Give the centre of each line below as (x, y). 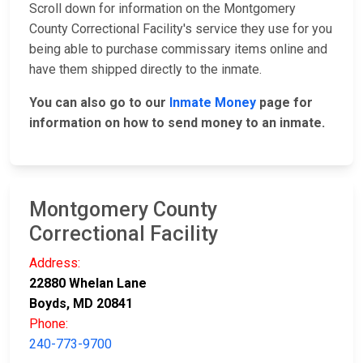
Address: (55, 263)
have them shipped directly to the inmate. (147, 70)
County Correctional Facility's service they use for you (181, 29)
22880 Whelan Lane (88, 284)
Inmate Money (213, 103)
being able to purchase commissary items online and (178, 49)
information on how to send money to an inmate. (177, 123)
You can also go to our (99, 103)
